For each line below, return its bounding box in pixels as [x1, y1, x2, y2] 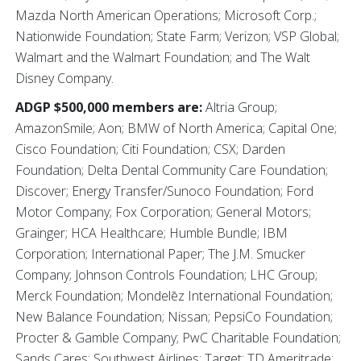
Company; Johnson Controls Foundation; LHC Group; [15, 266, 317, 284]
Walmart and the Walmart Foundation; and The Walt [15, 48, 310, 66]
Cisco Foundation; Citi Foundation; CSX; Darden [15, 140, 285, 158]
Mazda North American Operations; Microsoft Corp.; [15, 6, 317, 24]
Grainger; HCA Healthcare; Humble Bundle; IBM [15, 224, 288, 242]
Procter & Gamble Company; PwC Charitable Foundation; [15, 329, 341, 346]
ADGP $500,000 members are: [15, 98, 202, 116]
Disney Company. [15, 69, 114, 87]
